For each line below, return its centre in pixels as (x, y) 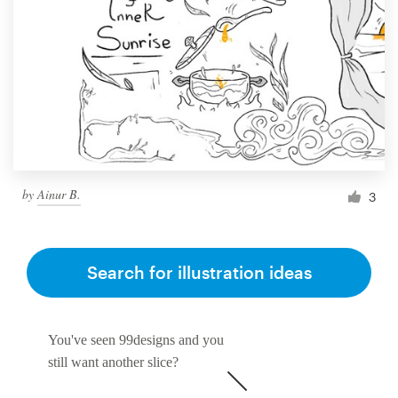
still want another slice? (113, 362)
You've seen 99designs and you (136, 339)
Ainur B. (59, 195)
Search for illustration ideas (199, 272)
